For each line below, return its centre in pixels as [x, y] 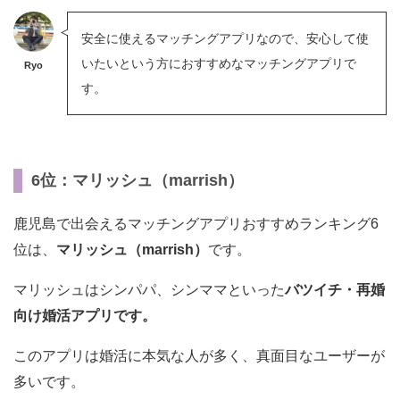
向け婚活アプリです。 [85, 315]
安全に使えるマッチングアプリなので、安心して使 [225, 38]
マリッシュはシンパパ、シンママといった [149, 289]
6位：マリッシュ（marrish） [137, 180]
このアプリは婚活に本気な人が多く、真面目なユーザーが [199, 355]
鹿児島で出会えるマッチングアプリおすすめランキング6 [196, 223]
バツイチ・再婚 [335, 289]
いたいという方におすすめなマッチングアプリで [219, 63]
